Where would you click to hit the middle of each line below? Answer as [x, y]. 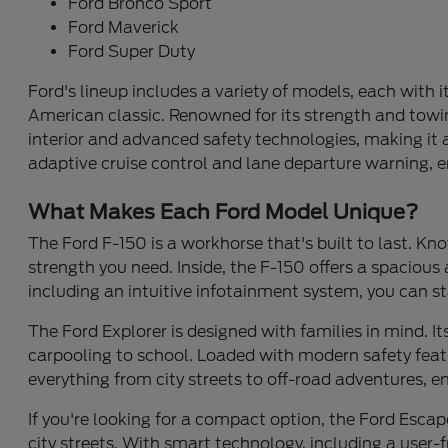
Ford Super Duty [132, 52]
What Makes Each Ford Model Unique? [223, 212]
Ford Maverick [124, 28]
